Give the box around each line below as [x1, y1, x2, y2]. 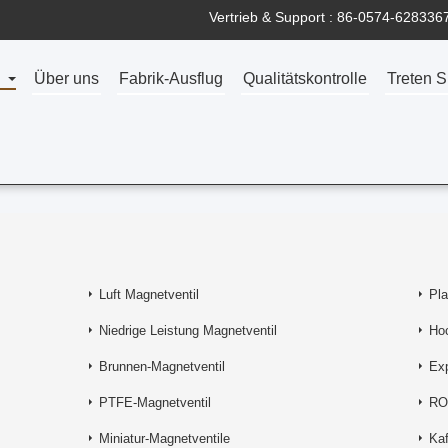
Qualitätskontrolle [243, 70, 368, 87]
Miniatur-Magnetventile [99, 431, 230, 446]
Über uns [34, 70, 100, 87]
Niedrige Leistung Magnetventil [99, 323, 277, 338]
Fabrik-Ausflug [119, 70, 224, 87]
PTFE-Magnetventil [99, 395, 211, 410]
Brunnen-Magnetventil [99, 359, 225, 374]
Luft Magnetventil [99, 287, 199, 302]
